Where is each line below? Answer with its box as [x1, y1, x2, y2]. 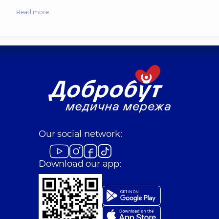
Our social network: [39, 128, 122, 139]
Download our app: [39, 158, 121, 169]
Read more [16, 8, 49, 16]
